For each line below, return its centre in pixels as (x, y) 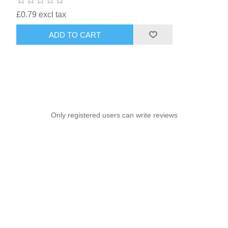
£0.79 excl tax (41, 15)
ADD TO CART (75, 35)
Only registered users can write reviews (114, 115)
